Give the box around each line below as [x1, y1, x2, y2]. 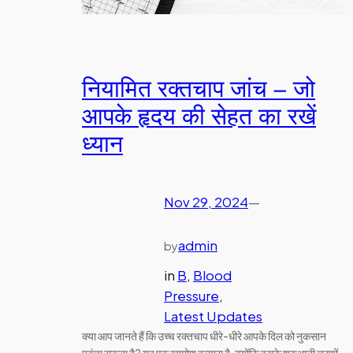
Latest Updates [164, 308, 262, 325]
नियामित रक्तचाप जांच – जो [82, 74, 315, 106]
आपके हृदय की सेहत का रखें [82, 102, 316, 134]
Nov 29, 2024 [164, 193, 248, 210]
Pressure [164, 288, 219, 305]
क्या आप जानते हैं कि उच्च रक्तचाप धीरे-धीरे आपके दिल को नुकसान [82, 329, 326, 344]
